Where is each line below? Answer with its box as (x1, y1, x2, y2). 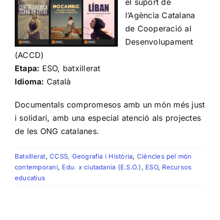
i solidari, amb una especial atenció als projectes (15, 113, 201, 123)
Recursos (162, 163, 192, 171)
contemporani (15, 163, 58, 171)
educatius (15, 174, 46, 182)
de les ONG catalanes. (15, 126, 100, 137)
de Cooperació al (125, 24, 192, 34)
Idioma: (15, 77, 44, 87)
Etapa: (15, 63, 40, 74)
